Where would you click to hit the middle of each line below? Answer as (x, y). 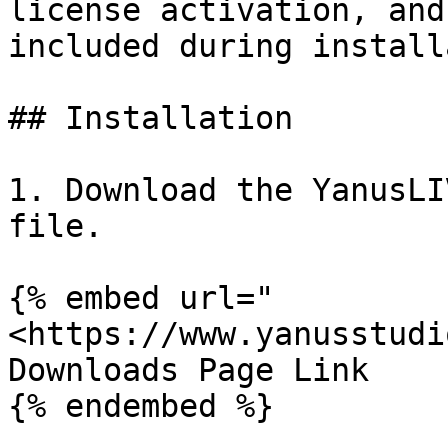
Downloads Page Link (188, 370)
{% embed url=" (141, 298)
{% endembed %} (141, 406)
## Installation (150, 118)
